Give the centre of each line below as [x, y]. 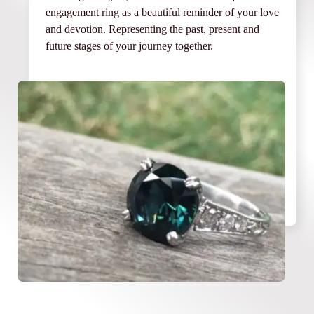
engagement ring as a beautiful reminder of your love [162, 12]
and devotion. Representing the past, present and [152, 29]
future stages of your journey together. [129, 46]
